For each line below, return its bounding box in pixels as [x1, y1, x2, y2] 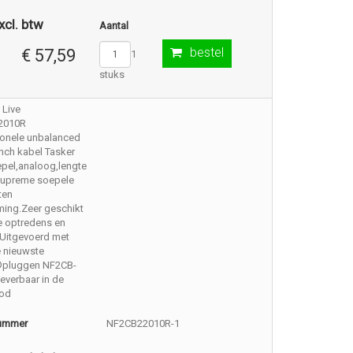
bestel [189, 45, 224, 60]
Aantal [98, 20, 128, 32]
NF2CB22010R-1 [106, 318, 180, 329]
